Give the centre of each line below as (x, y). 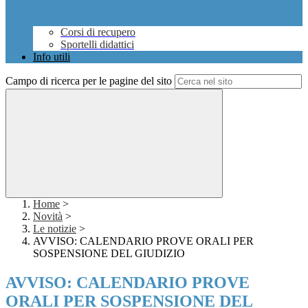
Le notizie (55, 229)
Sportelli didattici (97, 45)
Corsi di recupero (98, 32)
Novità (48, 217)
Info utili (52, 57)
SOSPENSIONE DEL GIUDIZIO (109, 254)
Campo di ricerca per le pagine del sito (89, 81)
